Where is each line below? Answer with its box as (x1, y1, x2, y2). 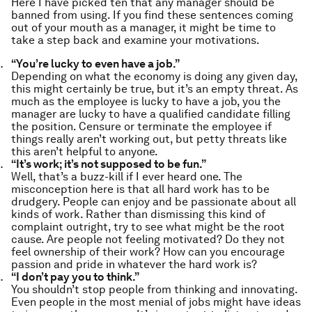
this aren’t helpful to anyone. (11, 145, 158, 158)
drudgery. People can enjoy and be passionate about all (11, 195, 296, 208)
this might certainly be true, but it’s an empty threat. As (11, 82, 298, 95)
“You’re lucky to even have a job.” (11, 57, 180, 70)
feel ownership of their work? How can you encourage (11, 245, 285, 258)
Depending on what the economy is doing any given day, (11, 70, 297, 83)
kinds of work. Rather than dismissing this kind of (11, 208, 265, 221)
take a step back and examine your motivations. (11, 33, 260, 47)
